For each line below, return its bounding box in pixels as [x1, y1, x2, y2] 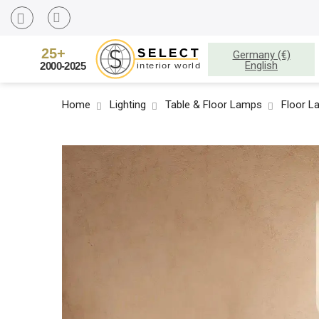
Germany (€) [232, 48, 291, 62]
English [245, 59, 278, 73]
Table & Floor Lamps [165, 98, 262, 111]
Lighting [110, 98, 146, 111]
